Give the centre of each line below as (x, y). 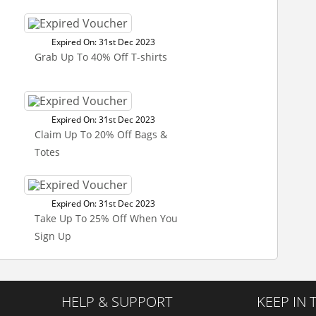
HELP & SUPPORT (117, 302)
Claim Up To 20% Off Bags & (101, 134)
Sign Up (53, 236)
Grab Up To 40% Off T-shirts (101, 57)
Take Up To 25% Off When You (106, 218)
